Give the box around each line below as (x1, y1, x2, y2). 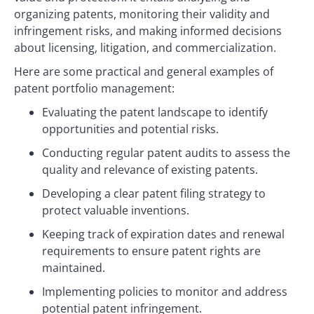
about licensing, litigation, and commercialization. (14, 40, 276, 55)
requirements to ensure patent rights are (42, 243, 261, 259)
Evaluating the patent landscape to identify (42, 104, 268, 120)
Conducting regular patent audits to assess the (42, 145, 290, 161)
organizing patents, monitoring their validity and (14, 6, 270, 22)
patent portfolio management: (14, 81, 175, 96)
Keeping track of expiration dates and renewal (42, 226, 285, 242)
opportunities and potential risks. (42, 121, 219, 137)
